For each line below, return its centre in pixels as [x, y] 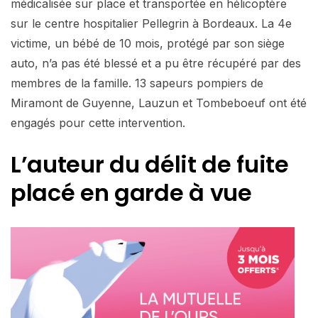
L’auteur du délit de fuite [150, 164]
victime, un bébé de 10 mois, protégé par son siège [148, 43]
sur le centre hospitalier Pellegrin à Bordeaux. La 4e [151, 23]
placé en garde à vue [131, 192]
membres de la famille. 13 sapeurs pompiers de [137, 83]
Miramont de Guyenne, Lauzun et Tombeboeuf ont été [159, 103]
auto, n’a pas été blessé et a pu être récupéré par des [156, 63]
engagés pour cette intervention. [98, 122]
